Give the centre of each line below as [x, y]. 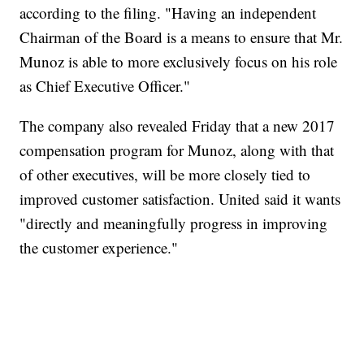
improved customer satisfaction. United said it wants [180, 199]
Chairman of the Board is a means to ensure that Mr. [182, 37]
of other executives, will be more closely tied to [165, 175]
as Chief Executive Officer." [105, 86]
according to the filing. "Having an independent [168, 13]
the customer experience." [99, 248]
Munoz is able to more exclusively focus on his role [179, 62]
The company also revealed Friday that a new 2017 [178, 126]
